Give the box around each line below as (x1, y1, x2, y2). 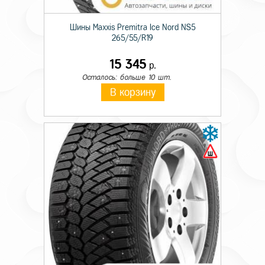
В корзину (109, 87, 156, 98)
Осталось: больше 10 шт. (82, 73, 172, 81)
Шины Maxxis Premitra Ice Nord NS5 (70, 23, 195, 32)
